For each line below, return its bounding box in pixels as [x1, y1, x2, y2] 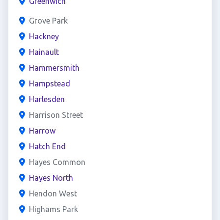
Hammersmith [28, 63, 80, 72]
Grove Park [28, 16, 68, 25]
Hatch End [28, 142, 66, 151]
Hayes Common [28, 158, 85, 166]
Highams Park [28, 205, 78, 214]
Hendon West [28, 189, 77, 198]
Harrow [28, 126, 55, 135]
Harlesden [28, 95, 65, 104]
